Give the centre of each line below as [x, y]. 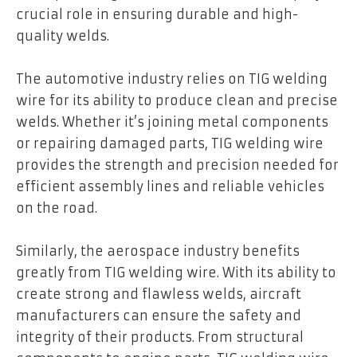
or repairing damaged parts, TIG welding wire [170, 144]
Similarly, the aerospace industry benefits [158, 251]
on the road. [57, 208]
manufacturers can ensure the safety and [159, 316]
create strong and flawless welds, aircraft [159, 294]
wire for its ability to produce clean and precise [177, 101]
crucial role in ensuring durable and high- [157, 15]
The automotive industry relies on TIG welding [172, 79]
